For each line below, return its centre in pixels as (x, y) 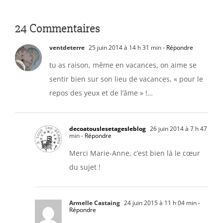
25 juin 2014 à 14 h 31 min (124, 47)
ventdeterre (67, 47)
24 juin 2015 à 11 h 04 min (160, 203)
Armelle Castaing (95, 203)
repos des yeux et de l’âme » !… (101, 93)
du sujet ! (85, 167)
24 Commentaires (57, 29)
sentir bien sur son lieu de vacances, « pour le (126, 79)
